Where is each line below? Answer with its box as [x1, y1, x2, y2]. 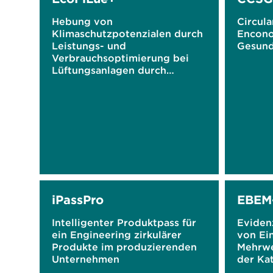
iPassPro [52, 192, 104, 207]
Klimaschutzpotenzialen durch [52, 27, 203, 40]
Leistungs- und [52, 40, 126, 52]
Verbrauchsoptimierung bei [52, 52, 189, 64]
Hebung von [52, 15, 113, 27]
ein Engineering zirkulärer [52, 229, 182, 241]
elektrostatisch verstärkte [52, 76, 180, 88]
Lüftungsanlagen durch [52, 64, 166, 76]
